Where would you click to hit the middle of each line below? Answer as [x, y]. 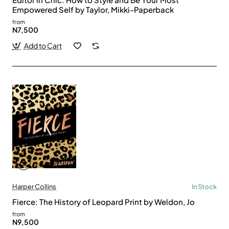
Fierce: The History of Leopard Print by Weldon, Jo [104, 202]
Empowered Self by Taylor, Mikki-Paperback [93, 10]
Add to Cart [43, 46]
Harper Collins [34, 187]
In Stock [204, 187]
